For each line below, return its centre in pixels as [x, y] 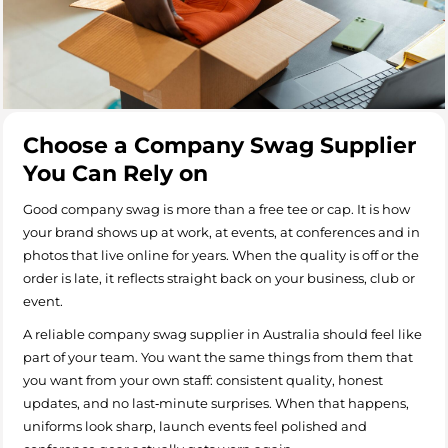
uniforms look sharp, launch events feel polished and [195, 425]
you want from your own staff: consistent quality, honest [203, 379]
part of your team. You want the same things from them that [218, 356]
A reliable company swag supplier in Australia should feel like [222, 333]
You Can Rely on [115, 173]
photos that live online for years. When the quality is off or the [221, 254]
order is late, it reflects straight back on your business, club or [219, 277]
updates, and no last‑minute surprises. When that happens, [216, 402]
